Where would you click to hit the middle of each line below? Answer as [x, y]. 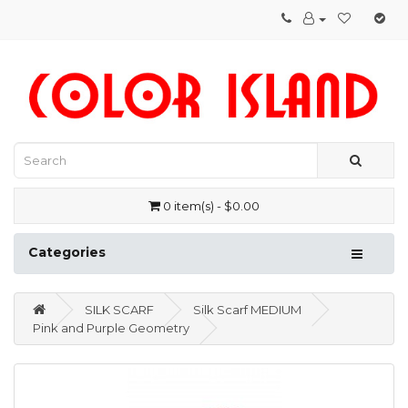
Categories [67, 253]
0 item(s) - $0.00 [211, 206]
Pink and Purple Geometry [111, 328]
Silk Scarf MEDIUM [247, 310]
